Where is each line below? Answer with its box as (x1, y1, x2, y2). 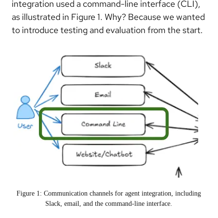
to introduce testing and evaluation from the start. (12, 24, 203, 36)
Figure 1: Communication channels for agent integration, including (17, 190, 201, 198)
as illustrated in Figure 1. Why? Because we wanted (12, 11, 205, 23)
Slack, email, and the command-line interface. (45, 200, 173, 208)
